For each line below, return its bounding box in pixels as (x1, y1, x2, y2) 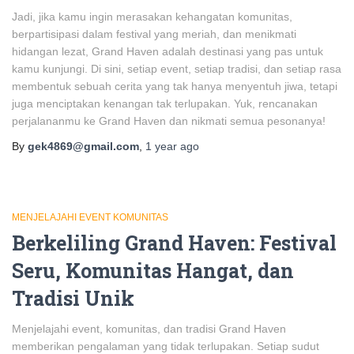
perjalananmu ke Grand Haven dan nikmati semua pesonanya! (12, 115, 326, 127)
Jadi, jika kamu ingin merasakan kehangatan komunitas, (12, 10, 292, 23)
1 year (145, 140, 177, 153)
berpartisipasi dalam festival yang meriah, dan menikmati (12, 28, 296, 40)
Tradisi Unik (12, 285, 134, 311)
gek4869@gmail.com (28, 140, 139, 153)
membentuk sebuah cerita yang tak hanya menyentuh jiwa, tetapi (12, 80, 337, 92)
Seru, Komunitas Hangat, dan (12, 258, 294, 284)
